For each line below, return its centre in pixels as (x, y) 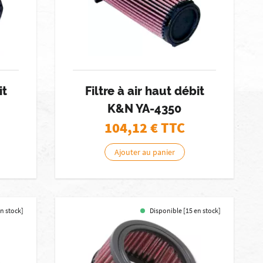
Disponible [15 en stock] (186, 210)
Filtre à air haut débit (144, 91)
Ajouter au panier (144, 152)
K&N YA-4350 (145, 109)
